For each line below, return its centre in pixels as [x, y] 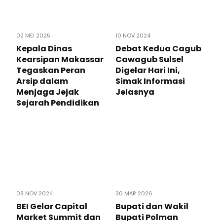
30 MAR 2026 [134, 194]
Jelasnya [135, 92]
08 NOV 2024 [35, 194]
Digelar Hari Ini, [148, 71]
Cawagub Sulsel [149, 60]
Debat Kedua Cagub [158, 49]
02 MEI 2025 [33, 36]
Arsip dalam [42, 81]
